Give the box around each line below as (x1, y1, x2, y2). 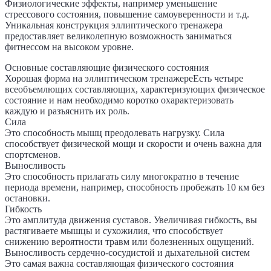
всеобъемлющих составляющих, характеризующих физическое (5, 84, 265, 95)
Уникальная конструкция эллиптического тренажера (5, 20, 223, 31)
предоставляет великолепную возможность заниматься (5, 31, 232, 42)
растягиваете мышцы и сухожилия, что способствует (5, 226, 223, 237)
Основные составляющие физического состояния (5, 62, 209, 73)
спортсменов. (5, 149, 60, 160)
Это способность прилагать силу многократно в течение (5, 171, 239, 182)
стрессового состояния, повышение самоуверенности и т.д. (5, 9, 249, 20)
